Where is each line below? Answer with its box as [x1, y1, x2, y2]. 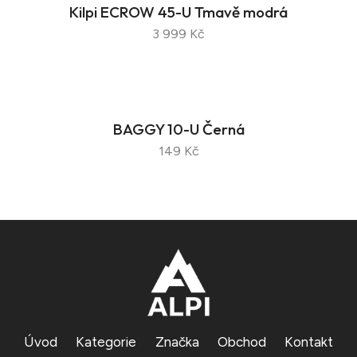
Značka [155, 334, 199, 351]
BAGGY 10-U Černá [112, 120, 245, 139]
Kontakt [284, 334, 333, 351]
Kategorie [76, 334, 137, 351]
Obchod [217, 334, 266, 351]
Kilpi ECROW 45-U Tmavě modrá [69, 2, 288, 22]
